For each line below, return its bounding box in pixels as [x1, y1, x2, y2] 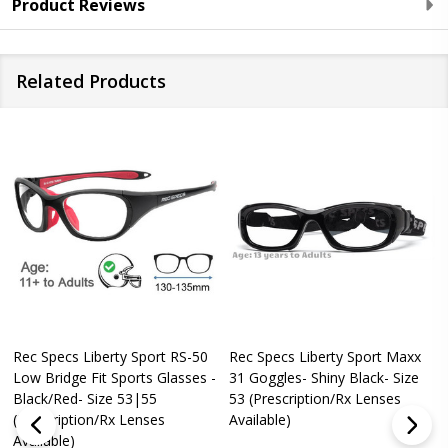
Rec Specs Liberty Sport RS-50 [13, 346, 208, 366]
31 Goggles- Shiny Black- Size [229, 367, 419, 387]
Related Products [16, 68, 166, 93]
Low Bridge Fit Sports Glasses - [13, 367, 216, 387]
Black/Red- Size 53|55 [13, 388, 157, 408]
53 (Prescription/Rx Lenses [229, 388, 401, 408]
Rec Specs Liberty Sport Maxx [229, 346, 421, 366]
